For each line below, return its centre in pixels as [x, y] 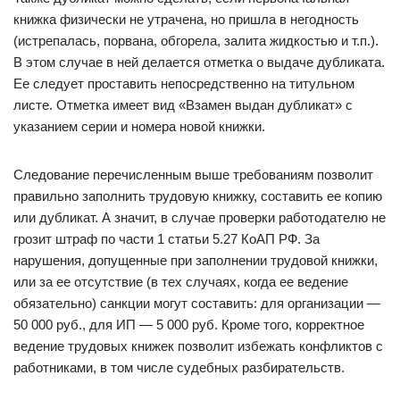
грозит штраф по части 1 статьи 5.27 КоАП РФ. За [167, 239]
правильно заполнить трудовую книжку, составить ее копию [198, 196]
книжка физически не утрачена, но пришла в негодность [186, 19]
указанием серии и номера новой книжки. [139, 126]
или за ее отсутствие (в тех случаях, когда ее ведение [181, 282]
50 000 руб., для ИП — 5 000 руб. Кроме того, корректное [189, 325]
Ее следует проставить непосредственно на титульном [184, 83]
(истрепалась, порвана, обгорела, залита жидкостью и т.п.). [196, 41]
